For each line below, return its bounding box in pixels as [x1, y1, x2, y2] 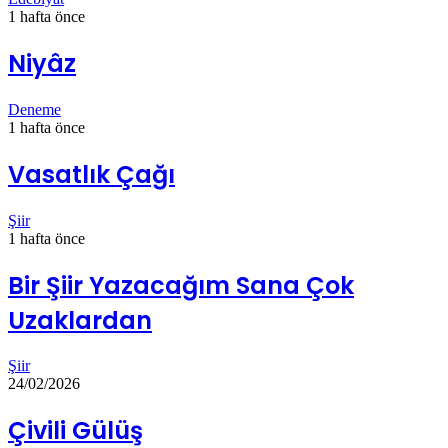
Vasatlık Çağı [8, 157, 175, 191]
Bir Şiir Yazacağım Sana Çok [8, 268, 354, 302]
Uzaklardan [8, 303, 152, 337]
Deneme [8, 100, 61, 118]
